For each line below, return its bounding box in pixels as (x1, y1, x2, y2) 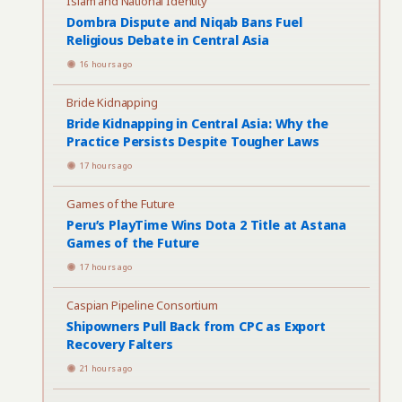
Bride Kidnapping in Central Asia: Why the (66, 115, 328, 132)
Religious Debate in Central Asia (66, 31, 269, 48)
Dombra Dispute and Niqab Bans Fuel (66, 13, 302, 31)
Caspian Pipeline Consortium (66, 297, 218, 313)
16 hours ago (80, 58, 133, 70)
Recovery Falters (66, 336, 173, 353)
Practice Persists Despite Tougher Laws (66, 133, 319, 150)
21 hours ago (80, 363, 133, 374)
